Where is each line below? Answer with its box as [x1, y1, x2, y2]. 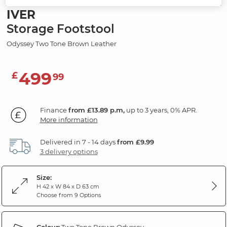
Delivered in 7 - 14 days [40, 137, 117, 146]
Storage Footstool [6, 21, 115, 36]
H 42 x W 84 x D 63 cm [36, 182, 99, 190]
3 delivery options [40, 147, 98, 156]
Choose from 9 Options [36, 191, 101, 199]
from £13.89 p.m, [68, 105, 125, 114]
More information [40, 115, 98, 124]
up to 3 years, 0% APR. [124, 105, 197, 114]
